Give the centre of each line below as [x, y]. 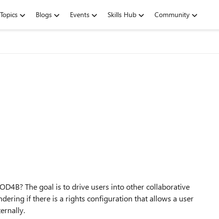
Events [80, 14]
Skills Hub [122, 14]
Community [172, 14]
